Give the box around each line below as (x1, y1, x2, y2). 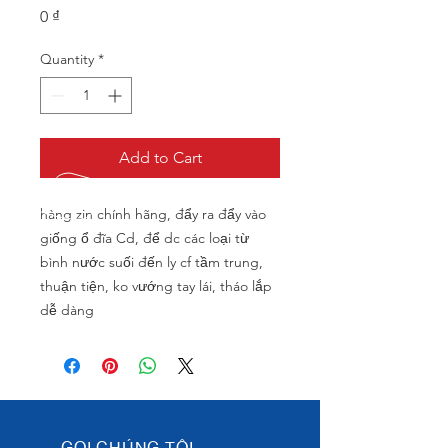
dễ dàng (40, 301, 94, 319)
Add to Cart (118, 148, 202, 167)
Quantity (40, 50, 94, 68)
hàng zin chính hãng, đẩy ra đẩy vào (40, 205, 266, 223)
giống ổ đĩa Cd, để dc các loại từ (40, 229, 249, 247)
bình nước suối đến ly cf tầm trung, (40, 253, 263, 271)
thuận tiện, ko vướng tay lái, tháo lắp (40, 277, 272, 295)
